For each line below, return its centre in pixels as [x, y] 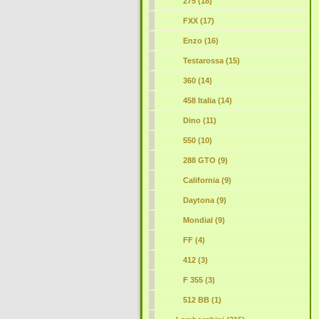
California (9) [207, 180]
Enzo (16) [200, 41]
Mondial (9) [204, 220]
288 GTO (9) [205, 160]
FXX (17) [198, 21]
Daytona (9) [204, 200]
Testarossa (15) [211, 61]
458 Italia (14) [207, 100]
